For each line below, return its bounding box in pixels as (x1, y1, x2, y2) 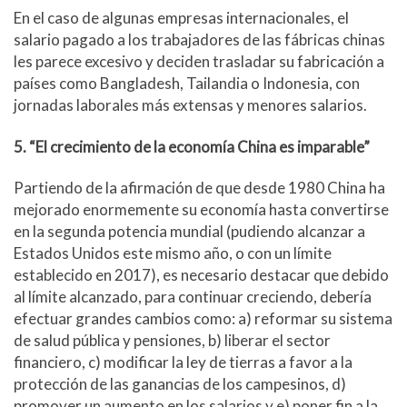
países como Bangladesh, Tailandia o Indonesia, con (14, 74, 360, 94)
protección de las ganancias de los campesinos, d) (14, 373, 346, 393)
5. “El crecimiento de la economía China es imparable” (14, 136, 370, 156)
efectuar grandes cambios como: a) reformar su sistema (14, 308, 392, 328)
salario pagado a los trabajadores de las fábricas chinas (14, 30, 385, 50)
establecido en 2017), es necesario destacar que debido (14, 264, 389, 284)
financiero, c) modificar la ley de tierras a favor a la (14, 352, 352, 372)
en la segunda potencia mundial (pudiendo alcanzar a (14, 221, 365, 241)
